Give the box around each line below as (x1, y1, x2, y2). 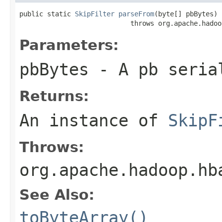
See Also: (19, 186, 95, 203)
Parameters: (19, 36, 119, 54)
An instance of (19, 110, 168, 130)
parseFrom (118, 9, 154, 18)
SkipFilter (75, 9, 114, 18)
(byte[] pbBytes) (154, 9, 218, 18)
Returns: (19, 87, 89, 105)
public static (19, 9, 75, 18)
